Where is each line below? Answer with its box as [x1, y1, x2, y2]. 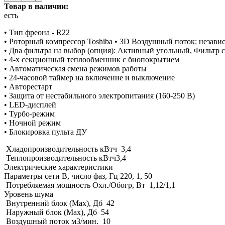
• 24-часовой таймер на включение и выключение [4, 73, 175, 82]
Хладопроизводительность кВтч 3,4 [4, 145, 131, 154]
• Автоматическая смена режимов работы [4, 64, 147, 73]
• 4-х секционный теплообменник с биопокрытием [4, 55, 179, 64]
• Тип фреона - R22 [4, 28, 70, 37]
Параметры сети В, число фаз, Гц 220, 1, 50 [4, 172, 152, 181]
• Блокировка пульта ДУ [4, 128, 87, 137]
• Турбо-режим [4, 109, 55, 119]
